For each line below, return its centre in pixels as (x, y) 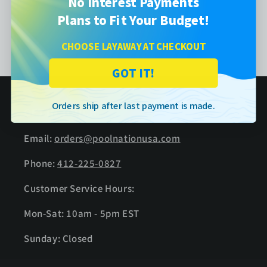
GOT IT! (133, 73)
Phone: (41, 163)
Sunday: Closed (58, 238)
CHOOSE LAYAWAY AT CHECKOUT (133, 46)
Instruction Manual (133, 32)
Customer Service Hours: (79, 188)
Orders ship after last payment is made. (133, 105)
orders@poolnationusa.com (117, 138)
